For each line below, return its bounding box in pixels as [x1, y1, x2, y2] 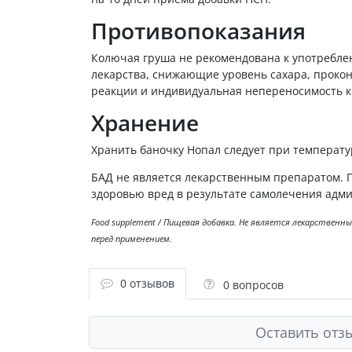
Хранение [91, 107, 199, 137]
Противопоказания [91, 15, 306, 46]
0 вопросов [222, 277, 284, 292]
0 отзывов [119, 276, 174, 291]
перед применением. [91, 232, 172, 244]
